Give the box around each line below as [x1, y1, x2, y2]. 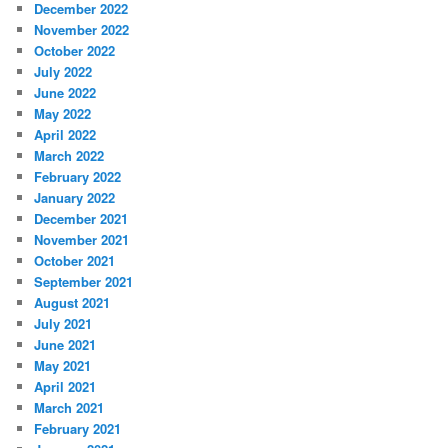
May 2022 [34, 104, 92, 124]
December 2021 [34, 209, 129, 229]
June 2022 [34, 83, 97, 103]
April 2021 [34, 377, 97, 397]
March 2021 [34, 398, 105, 418]
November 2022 [34, 20, 130, 40]
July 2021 [34, 314, 93, 334]
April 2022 [34, 125, 97, 145]
